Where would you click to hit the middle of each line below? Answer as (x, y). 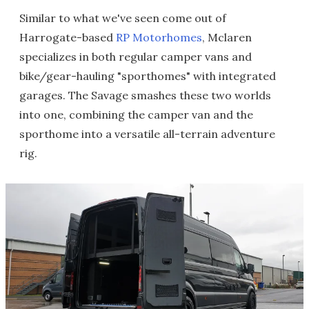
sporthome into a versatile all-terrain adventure (147, 134)
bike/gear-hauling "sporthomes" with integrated (148, 76)
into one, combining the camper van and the (136, 114)
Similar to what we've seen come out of (123, 18)
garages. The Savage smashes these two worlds (145, 95)
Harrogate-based (68, 37)
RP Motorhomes (159, 37)
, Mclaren (227, 37)
